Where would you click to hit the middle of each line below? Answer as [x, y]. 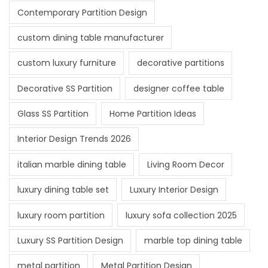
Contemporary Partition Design [82, 12]
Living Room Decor [185, 164]
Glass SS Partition [53, 114]
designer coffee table [179, 88]
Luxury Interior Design [174, 190]
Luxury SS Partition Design [70, 240]
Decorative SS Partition [65, 88]
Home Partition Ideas [153, 114]
